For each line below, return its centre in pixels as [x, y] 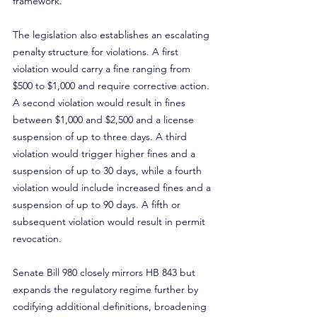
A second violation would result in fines [100, 103]
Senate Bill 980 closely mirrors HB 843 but [105, 272]
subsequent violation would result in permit [110, 221]
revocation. [37, 238]
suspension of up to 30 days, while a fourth [109, 171]
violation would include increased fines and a [113, 188]
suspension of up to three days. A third [101, 137]
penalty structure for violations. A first [97, 52]
